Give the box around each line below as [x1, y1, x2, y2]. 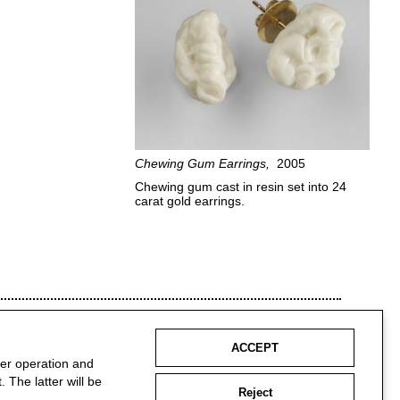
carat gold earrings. [135, 194, 246, 209]
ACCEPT [231, 341, 279, 355]
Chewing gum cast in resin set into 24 [135, 179, 347, 195]
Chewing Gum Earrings [135, 155, 267, 171]
